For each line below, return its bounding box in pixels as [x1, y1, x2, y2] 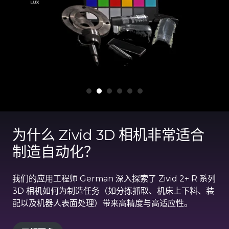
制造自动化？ [12, 143, 98, 161]
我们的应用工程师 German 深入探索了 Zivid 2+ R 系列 [12, 174, 216, 184]
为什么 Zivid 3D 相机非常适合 [12, 126, 204, 144]
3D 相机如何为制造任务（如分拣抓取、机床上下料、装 [12, 186, 214, 196]
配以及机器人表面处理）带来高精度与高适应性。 [12, 198, 192, 209]
